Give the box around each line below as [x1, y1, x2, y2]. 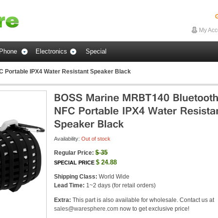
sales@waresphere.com [54, 205, 118, 212]
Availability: [54, 136, 81, 142]
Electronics [36, 48, 67, 55]
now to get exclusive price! [118, 205, 189, 212]
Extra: [54, 197, 73, 203]
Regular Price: [54, 149, 94, 156]
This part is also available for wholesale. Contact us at [73, 197, 214, 203]
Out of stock [81, 136, 110, 142]
